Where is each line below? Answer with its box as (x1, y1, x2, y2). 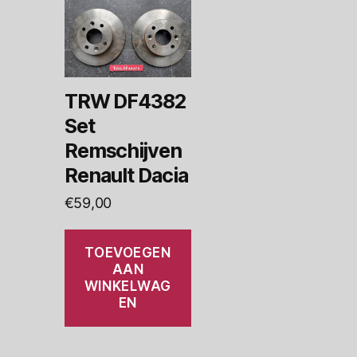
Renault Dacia (64, 163, 189, 188)
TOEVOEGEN (84, 244, 171, 261)
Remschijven (64, 139, 182, 163)
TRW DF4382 (64, 89, 186, 114)
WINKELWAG (84, 277, 171, 294)
